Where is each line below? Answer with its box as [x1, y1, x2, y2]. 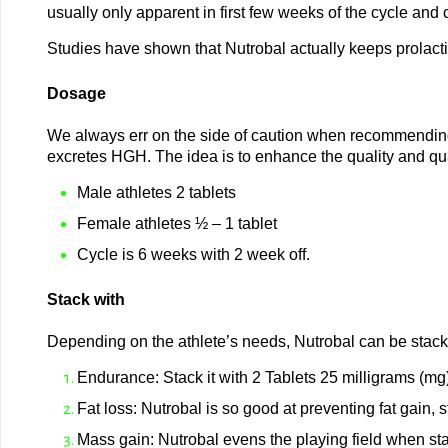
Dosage [46, 85, 106, 102]
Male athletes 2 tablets [76, 184, 236, 201]
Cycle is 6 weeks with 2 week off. [76, 246, 310, 263]
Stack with [46, 291, 125, 308]
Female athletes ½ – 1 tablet [76, 215, 277, 232]
